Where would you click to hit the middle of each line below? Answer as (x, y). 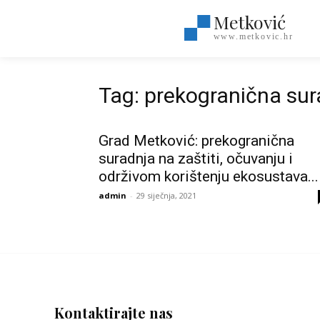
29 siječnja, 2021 (166, 195)
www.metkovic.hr (253, 36)
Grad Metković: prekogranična (196, 141)
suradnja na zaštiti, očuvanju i (196, 159)
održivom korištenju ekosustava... (209, 176)
